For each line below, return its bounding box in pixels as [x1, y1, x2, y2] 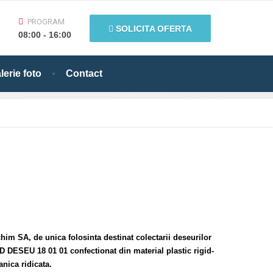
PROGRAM [27, 16, 65, 26]
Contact [66, 68, 102, 79]
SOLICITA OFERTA [113, 23, 192, 34]
